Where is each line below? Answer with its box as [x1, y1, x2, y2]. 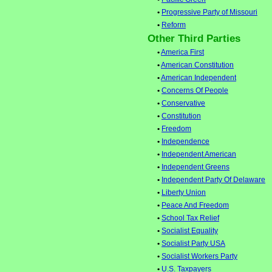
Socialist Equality [161, 226, 218, 236]
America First [161, 48, 204, 57]
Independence [161, 137, 209, 146]
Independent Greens [161, 163, 229, 172]
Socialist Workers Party [161, 252, 237, 261]
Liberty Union [161, 188, 206, 197]
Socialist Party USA [161, 239, 225, 248]
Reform [161, 21, 186, 30]
